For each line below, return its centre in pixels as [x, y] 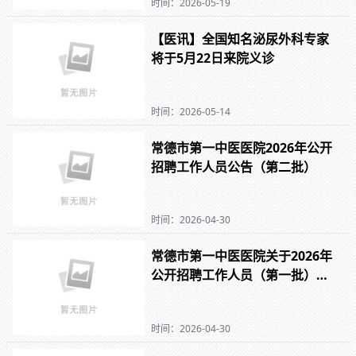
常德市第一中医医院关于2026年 [242, 256]
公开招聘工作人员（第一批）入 [240, 275]
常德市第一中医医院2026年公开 [242, 147]
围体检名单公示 [196, 294]
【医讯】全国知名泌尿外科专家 [240, 39]
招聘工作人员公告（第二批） [234, 166]
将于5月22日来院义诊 [213, 58]
